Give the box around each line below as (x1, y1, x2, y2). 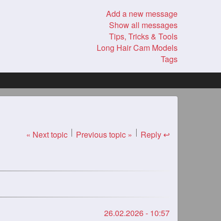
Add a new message (106, 8, 178, 19)
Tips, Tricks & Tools (109, 31, 178, 42)
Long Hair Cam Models (97, 42, 178, 53)
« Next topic (26, 129, 68, 140)
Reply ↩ (141, 129, 170, 140)
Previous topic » (76, 129, 132, 140)
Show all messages (109, 19, 178, 31)
